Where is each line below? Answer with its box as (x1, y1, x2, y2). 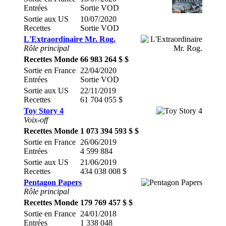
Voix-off (24, 116, 48, 124)
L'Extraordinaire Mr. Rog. (24, 35, 116, 43)
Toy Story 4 (24, 106, 64, 115)
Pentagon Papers (24, 178, 82, 187)
